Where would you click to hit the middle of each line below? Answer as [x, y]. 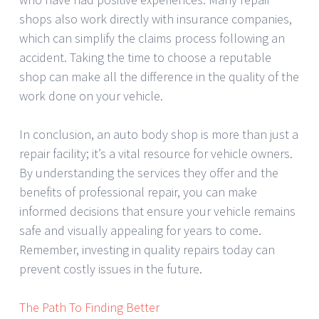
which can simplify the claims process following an [152, 38]
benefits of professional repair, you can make [138, 192]
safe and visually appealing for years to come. [140, 230]
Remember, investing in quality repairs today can [147, 249]
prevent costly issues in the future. [111, 268]
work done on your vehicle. [91, 95]
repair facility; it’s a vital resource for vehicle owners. [156, 153]
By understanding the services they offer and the [149, 172]
